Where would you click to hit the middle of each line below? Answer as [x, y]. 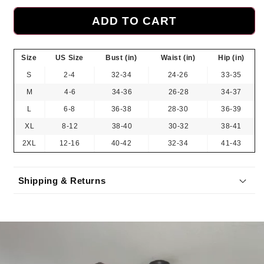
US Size [70, 58]
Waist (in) [178, 58]
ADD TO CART [134, 21]
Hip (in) [231, 58]
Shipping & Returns [62, 180]
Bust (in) [121, 58]
